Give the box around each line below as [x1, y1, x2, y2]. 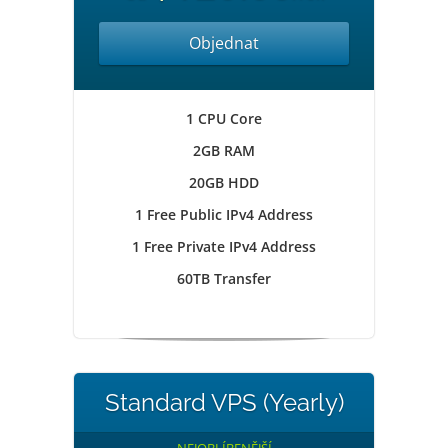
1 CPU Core [186, 109, 262, 128]
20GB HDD [189, 173, 259, 192]
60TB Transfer [177, 269, 271, 288]
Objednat [189, 32, 259, 54]
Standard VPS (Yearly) [104, 388, 344, 417]
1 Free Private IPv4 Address [132, 237, 316, 256]
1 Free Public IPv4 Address [135, 205, 313, 224]
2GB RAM [193, 141, 255, 160]
